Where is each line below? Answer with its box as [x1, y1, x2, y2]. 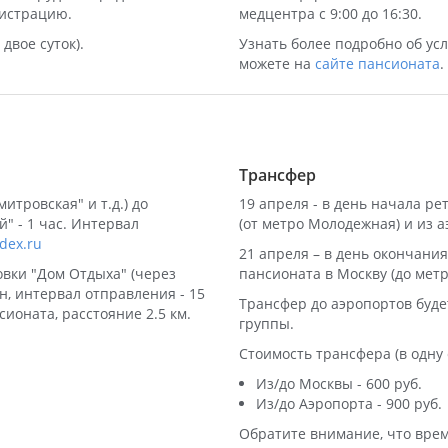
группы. [239, 314, 294, 333]
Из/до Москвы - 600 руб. [256, 374, 422, 393]
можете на [239, 54, 315, 73]
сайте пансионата [315, 54, 440, 73]
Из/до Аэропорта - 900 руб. [256, 394, 442, 413]
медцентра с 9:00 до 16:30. [239, 4, 422, 23]
